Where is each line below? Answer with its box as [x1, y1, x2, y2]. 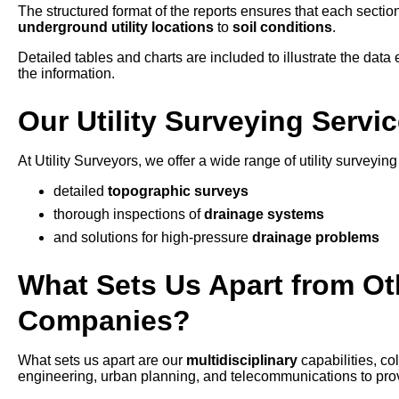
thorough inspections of [53, 207, 204, 223]
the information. [18, 66, 115, 82]
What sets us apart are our [18, 353, 186, 369]
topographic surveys [108, 183, 248, 199]
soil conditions [232, 20, 332, 36]
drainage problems [252, 230, 379, 246]
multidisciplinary [186, 353, 297, 369]
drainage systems [204, 207, 324, 223]
